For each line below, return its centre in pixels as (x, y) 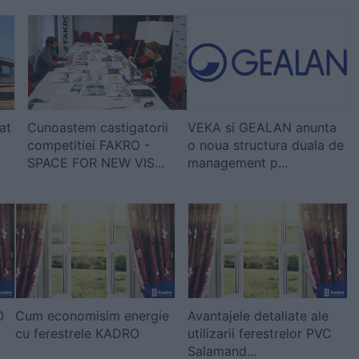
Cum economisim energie (92, 316)
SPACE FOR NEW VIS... (96, 163)
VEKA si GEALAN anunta (262, 127)
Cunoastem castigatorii (98, 127)
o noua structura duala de (266, 145)
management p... (238, 163)
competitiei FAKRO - (89, 145)
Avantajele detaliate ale (258, 316)
